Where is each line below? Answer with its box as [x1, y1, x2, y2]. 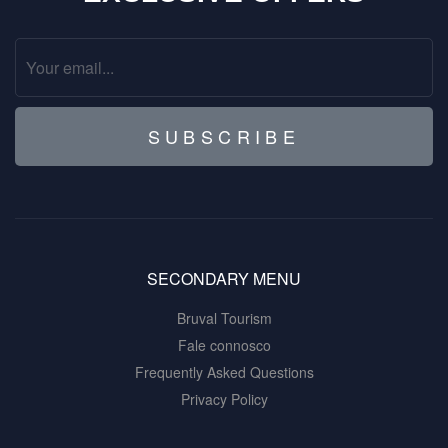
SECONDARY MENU [147, 267, 301, 291]
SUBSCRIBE [147, 123, 301, 150]
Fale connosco [177, 335, 271, 356]
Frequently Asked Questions [134, 362, 314, 383]
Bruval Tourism [176, 308, 272, 329]
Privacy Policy [180, 389, 268, 410]
